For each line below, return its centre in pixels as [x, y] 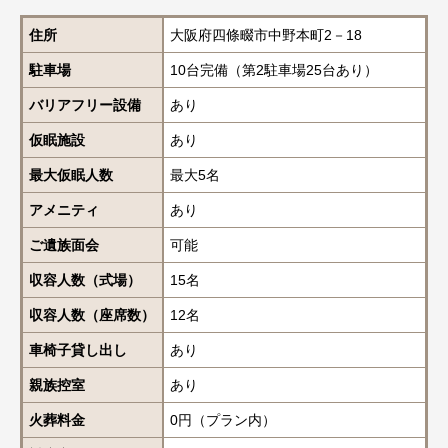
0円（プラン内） [223, 419]
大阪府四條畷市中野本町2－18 [266, 34]
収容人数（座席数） [92, 314]
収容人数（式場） [85, 279]
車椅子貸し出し [78, 349]
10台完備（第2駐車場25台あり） [274, 69]
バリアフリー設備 [85, 104]
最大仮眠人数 [71, 174]
